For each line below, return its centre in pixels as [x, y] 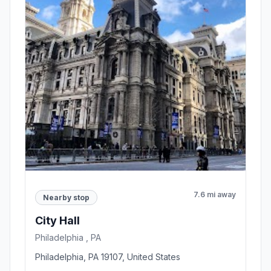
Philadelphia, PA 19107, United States [108, 257]
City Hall [57, 221]
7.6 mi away [215, 194]
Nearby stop [66, 197]
